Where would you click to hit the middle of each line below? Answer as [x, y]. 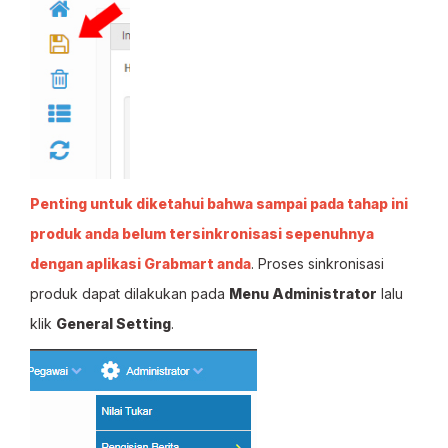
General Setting [113, 323]
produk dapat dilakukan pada [129, 293]
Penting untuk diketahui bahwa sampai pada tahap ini [219, 203]
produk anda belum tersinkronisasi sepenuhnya [202, 233]
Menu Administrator [303, 293]
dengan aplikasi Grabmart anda [140, 263]
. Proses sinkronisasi [317, 263]
